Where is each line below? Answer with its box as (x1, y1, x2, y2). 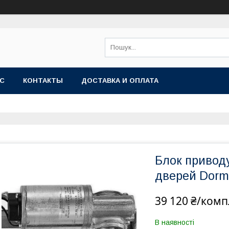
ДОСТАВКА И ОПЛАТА (81, 77, 158, 84)
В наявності (155, 218, 194, 226)
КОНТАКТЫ (23, 77, 63, 84)
